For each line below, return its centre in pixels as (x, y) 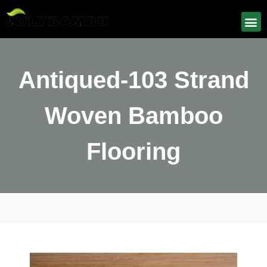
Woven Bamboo (133, 116)
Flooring (133, 151)
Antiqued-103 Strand (133, 80)
